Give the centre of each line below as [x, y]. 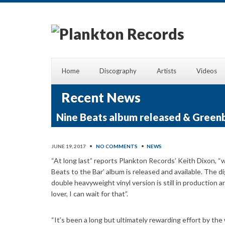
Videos [207, 71]
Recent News [101, 98]
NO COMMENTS [117, 146]
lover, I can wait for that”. [90, 194]
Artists [166, 71]
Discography [118, 71]
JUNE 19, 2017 [69, 146]
